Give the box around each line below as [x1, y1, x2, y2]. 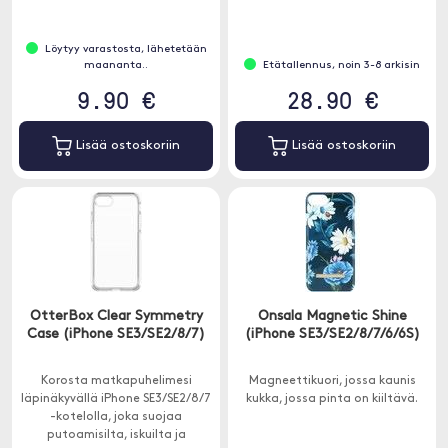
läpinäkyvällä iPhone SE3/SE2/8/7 [21, 393, 211, 405]
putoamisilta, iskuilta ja [46, 429, 186, 441]
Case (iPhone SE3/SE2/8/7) [27, 327, 205, 342]
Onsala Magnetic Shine [257, 309, 407, 324]
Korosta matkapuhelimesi [40, 375, 192, 387]
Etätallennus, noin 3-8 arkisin [263, 60, 420, 71]
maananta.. [84, 60, 148, 71]
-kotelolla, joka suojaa [50, 411, 182, 423]
